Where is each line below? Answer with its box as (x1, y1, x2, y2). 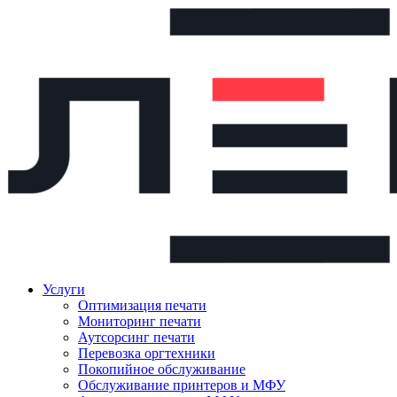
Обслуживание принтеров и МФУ (78, 378, 285, 393)
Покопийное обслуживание (78, 362, 245, 377)
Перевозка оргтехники (78, 346, 215, 361)
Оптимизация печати (78, 298, 206, 313)
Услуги (43, 282, 85, 297)
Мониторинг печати (78, 314, 201, 329)
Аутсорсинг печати (78, 330, 195, 345)
